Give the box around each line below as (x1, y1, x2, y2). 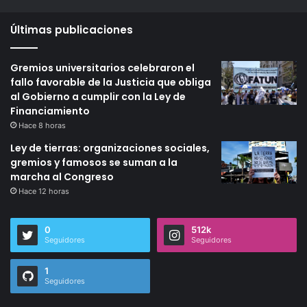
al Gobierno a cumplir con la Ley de (10, 90, 186, 103)
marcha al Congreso (10, 170, 114, 184)
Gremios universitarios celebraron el (10, 61, 195, 75)
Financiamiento (10, 104, 90, 118)
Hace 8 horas (19, 121, 66, 130)
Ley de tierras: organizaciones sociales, (10, 141, 210, 155)
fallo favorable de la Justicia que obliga (10, 75, 211, 89)
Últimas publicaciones (10, 23, 133, 37)
